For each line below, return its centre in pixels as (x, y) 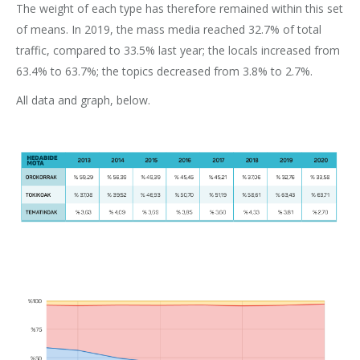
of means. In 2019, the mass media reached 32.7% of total (169, 29)
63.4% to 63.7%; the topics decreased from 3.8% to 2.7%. (164, 71)
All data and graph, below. (83, 100)
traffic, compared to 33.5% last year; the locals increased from (178, 50)
